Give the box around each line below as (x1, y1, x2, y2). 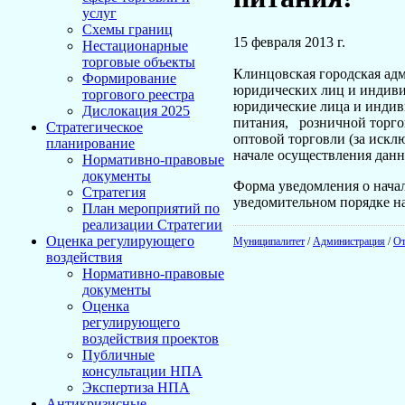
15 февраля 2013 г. (233, 33, 345, 50)
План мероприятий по (82, 201, 220, 216)
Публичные (82, 347, 155, 363)
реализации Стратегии (82, 217, 222, 232)
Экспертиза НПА (82, 380, 190, 395)
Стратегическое (46, 119, 143, 135)
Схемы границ (82, 22, 173, 37)
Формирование (82, 71, 176, 86)
